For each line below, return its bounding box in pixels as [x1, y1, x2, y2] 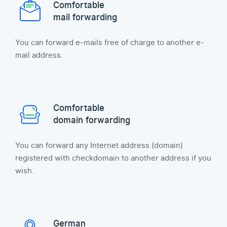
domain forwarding [53, 114, 130, 127]
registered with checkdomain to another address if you [15, 153, 211, 164]
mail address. [15, 50, 63, 61]
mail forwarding [53, 11, 117, 24]
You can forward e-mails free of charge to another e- [15, 37, 204, 48]
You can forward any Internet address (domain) [15, 140, 183, 151]
